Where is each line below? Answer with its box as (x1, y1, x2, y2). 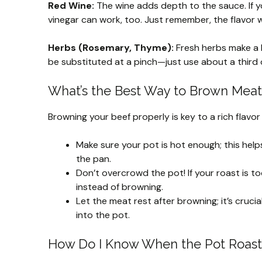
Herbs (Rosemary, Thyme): (48, 41, 174, 54)
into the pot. (76, 208, 130, 221)
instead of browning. (76, 180, 163, 193)
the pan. (76, 152, 111, 165)
